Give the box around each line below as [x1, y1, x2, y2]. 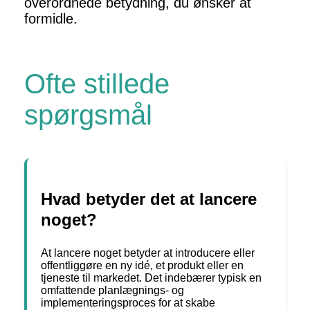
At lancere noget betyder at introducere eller [41, 247, 255, 259]
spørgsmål [24, 100, 152, 131]
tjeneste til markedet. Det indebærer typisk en [41, 272, 262, 284]
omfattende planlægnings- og [41, 284, 184, 297]
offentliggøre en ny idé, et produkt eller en [41, 259, 244, 272]
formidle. [24, 11, 77, 27]
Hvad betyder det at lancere [41, 190, 257, 209]
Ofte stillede [24, 69, 170, 100]
